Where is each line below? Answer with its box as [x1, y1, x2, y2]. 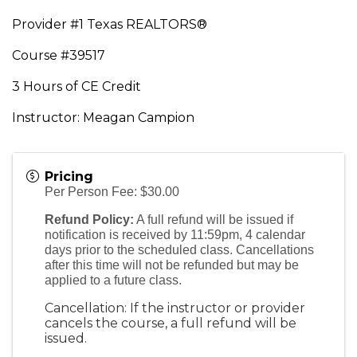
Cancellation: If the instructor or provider [45, 300, 305, 316]
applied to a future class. [45, 273, 182, 287]
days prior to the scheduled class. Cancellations [45, 243, 314, 257]
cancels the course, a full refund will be [45, 316, 296, 331]
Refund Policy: [45, 213, 134, 226]
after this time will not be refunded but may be [45, 258, 299, 272]
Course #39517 [12, 48, 108, 63]
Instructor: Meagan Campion [12, 110, 194, 125]
